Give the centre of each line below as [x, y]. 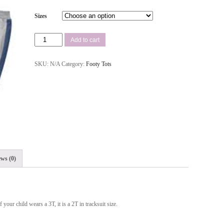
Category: [73, 64]
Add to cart [85, 40]
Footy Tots [98, 64]
